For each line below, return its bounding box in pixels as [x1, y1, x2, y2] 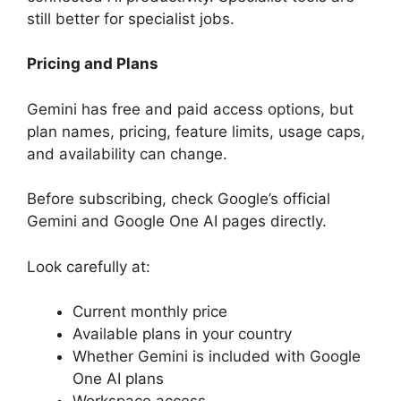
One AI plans [73, 370, 164, 388]
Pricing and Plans [27, 55, 158, 73]
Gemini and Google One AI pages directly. [27, 212, 327, 231]
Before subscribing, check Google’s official [27, 190, 330, 209]
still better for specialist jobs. [27, 9, 235, 28]
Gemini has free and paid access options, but [27, 99, 354, 118]
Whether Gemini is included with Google [73, 347, 361, 366]
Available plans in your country [73, 325, 292, 344]
